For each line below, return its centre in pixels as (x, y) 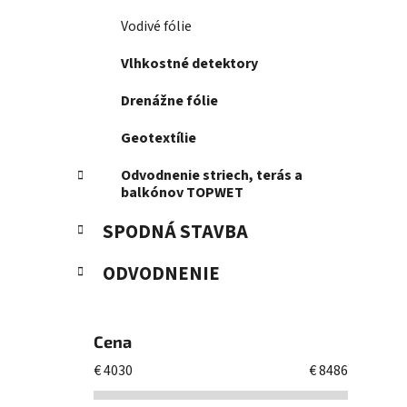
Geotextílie (159, 139)
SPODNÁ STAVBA (175, 233)
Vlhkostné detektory (189, 64)
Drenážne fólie (169, 101)
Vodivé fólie (156, 27)
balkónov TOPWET (182, 193)
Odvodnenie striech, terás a (212, 176)
